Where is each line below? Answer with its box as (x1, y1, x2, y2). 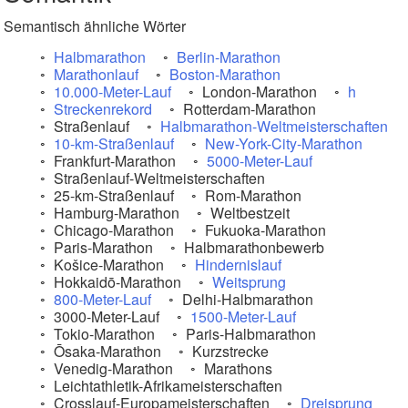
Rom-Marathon (201, 185, 301, 206)
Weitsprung (212, 271, 286, 292)
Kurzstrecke (189, 341, 269, 362)
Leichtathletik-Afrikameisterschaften (50, 375, 282, 396)
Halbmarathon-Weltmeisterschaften (160, 116, 388, 137)
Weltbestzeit (207, 202, 290, 223)
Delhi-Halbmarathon (178, 289, 313, 310)
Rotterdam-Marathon (179, 98, 316, 119)
